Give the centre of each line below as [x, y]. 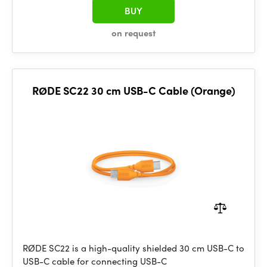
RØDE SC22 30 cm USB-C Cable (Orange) [133, 90]
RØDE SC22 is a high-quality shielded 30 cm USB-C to [133, 248]
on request [133, 33]
